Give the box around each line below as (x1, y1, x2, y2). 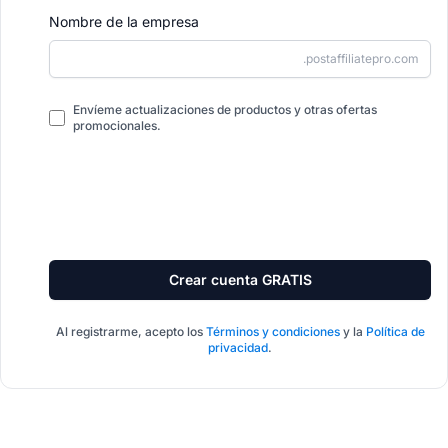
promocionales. (73, 117, 161, 133)
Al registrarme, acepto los (55, 323, 206, 339)
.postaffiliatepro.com (303, 50, 419, 66)
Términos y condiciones (205, 323, 340, 339)
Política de (365, 323, 425, 339)
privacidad (208, 339, 268, 355)
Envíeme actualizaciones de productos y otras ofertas (73, 101, 377, 117)
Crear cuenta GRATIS (168, 270, 312, 288)
